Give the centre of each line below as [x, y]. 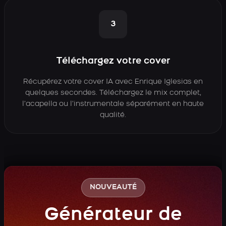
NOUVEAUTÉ [113, 187]
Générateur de [113, 215]
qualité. [113, 115]
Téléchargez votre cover [113, 61]
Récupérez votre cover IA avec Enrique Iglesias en [113, 82]
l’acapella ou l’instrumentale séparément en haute [113, 104]
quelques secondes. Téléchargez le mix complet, [113, 93]
